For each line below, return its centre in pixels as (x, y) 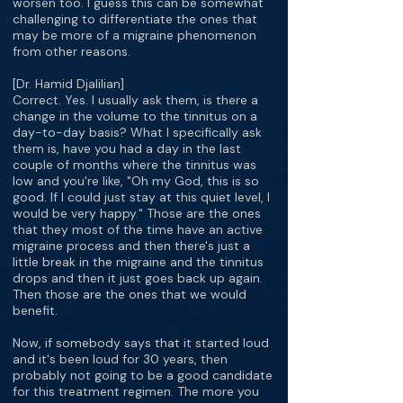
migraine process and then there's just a (131, 246)
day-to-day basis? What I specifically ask (137, 132)
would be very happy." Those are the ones (137, 213)
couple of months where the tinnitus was (134, 165)
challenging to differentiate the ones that (135, 19)
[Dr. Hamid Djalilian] (68, 84)
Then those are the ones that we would (130, 294)
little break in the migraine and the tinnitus (138, 262)
